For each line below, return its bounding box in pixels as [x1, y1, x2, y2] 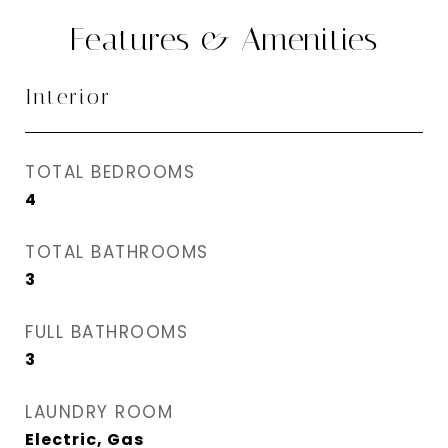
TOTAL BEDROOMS [25, 160, 195, 184]
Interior [25, 85, 112, 109]
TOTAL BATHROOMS [25, 240, 209, 264]
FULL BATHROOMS [25, 320, 188, 344]
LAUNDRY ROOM [25, 400, 173, 424]
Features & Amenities [70, 20, 378, 58]
